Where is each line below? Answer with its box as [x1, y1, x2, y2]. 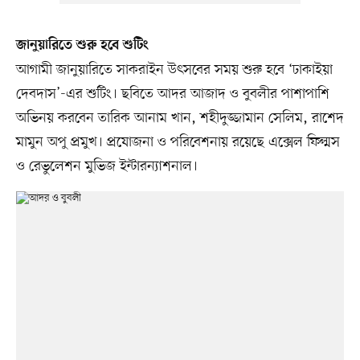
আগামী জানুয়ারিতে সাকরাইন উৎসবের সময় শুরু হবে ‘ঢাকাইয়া [15, 59, 333, 80]
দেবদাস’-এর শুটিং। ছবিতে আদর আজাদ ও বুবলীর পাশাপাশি [15, 84, 329, 104]
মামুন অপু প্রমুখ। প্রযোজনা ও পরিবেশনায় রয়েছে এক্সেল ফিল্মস [15, 132, 340, 152]
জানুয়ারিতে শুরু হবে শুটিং [15, 37, 149, 54]
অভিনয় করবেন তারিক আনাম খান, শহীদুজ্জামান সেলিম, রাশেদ [15, 108, 344, 128]
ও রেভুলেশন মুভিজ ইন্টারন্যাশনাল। [15, 156, 198, 176]
